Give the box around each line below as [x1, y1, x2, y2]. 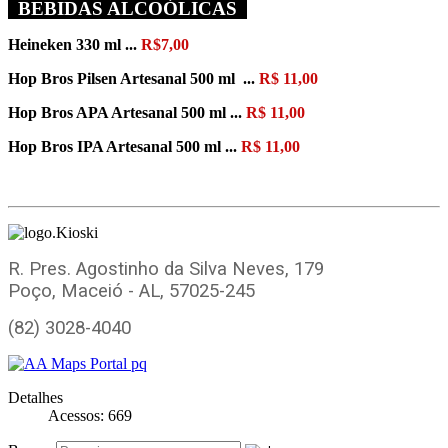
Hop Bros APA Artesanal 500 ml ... [8, 103, 246, 121]
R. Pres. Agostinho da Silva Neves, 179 [8, 257, 324, 280]
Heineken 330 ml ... [8, 35, 141, 53]
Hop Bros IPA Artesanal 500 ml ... [8, 137, 241, 155]
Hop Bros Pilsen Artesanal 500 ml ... [8, 69, 259, 87]
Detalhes [8, 388, 63, 406]
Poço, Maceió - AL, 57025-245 [8, 279, 255, 302]
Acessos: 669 [48, 406, 132, 424]
